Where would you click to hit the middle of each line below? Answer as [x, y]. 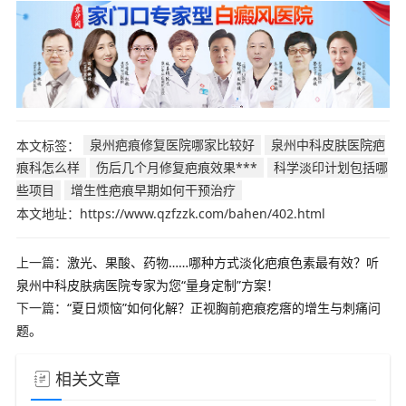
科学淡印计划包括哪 [330, 168]
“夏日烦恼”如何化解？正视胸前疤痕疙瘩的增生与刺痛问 [223, 307]
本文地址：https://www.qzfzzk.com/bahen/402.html [170, 213]
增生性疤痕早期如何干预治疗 [153, 190]
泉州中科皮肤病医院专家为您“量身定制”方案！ [147, 285]
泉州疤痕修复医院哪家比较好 [172, 145]
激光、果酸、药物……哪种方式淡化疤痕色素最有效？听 [222, 262]
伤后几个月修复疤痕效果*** [176, 168]
